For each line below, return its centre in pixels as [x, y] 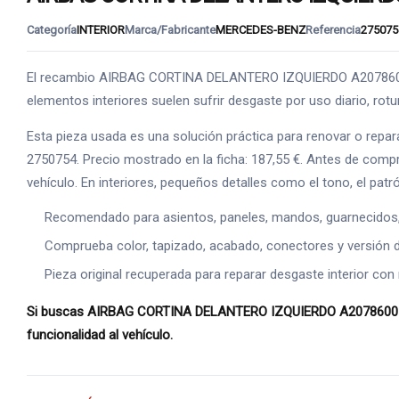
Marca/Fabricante [170, 29]
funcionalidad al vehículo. [100, 334]
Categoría [52, 29]
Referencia [333, 29]
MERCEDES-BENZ [261, 29]
